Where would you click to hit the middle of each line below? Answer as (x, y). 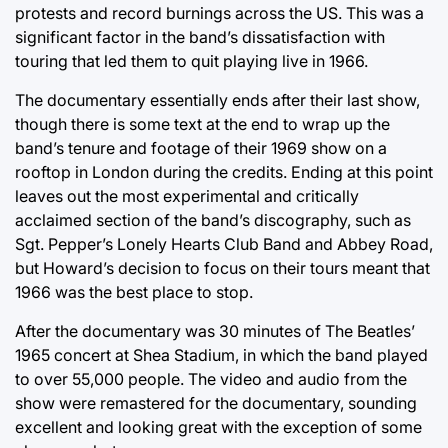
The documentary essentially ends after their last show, (217, 99)
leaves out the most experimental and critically (187, 195)
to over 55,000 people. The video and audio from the (211, 378)
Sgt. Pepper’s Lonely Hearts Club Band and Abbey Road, (224, 243)
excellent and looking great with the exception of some (218, 426)
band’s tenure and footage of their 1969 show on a (201, 147)
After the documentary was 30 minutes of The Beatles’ (215, 330)
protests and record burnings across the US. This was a (219, 12)
